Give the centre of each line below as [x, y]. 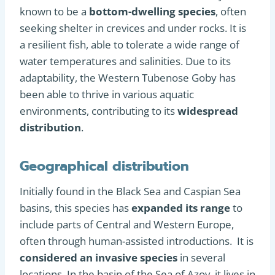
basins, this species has [76, 207]
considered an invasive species [99, 257]
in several [201, 257]
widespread [208, 110]
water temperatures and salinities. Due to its [125, 61]
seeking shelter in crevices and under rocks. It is [133, 28]
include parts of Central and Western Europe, [127, 224]
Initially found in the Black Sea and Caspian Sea [130, 191]
